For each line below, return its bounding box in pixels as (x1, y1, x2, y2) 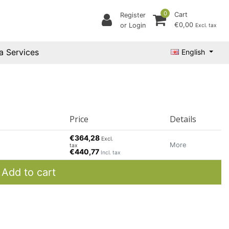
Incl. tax (101, 149, 121, 156)
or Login (120, 21, 146, 30)
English (181, 47, 205, 56)
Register (120, 11, 146, 19)
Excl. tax (195, 21, 217, 28)
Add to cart (2, 166, 56, 178)
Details (170, 113, 197, 125)
